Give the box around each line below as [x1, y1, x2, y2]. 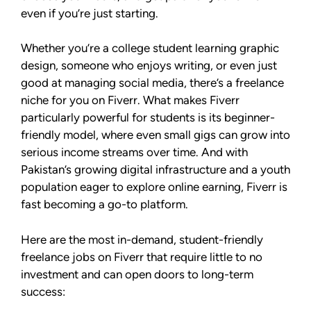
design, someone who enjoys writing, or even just [21, 58, 277, 73]
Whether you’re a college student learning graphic [21, 41, 279, 56]
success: [21, 284, 65, 299]
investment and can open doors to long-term [21, 267, 253, 281]
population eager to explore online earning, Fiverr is [21, 180, 287, 194]
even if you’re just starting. [21, 6, 158, 20]
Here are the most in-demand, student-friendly [21, 232, 263, 246]
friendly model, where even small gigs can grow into [21, 128, 290, 142]
